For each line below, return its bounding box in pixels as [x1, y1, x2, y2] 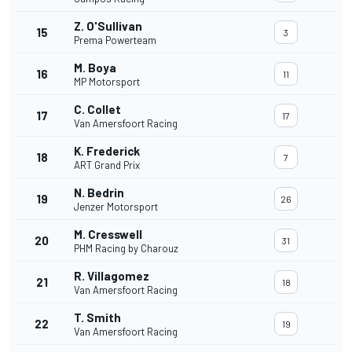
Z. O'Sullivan [74, 19, 142, 34]
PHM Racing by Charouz [74, 242, 178, 255]
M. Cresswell [74, 227, 142, 242]
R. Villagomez [74, 269, 149, 284]
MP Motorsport [74, 75, 140, 89]
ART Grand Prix [74, 159, 140, 172]
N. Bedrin [74, 185, 124, 200]
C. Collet [74, 102, 121, 117]
